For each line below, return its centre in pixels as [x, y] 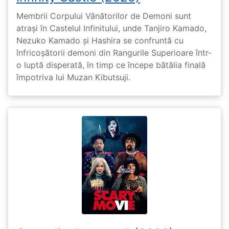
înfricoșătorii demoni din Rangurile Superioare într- [114, 53]
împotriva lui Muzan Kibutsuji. [73, 77]
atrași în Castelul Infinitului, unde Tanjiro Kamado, [111, 28]
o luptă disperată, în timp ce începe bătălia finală [111, 65]
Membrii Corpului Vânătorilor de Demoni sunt [104, 16]
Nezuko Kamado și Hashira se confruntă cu [100, 41]
